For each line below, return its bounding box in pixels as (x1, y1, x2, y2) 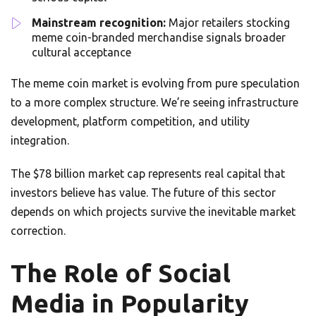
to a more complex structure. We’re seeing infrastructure (11, 96, 298, 109)
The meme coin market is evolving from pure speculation (11, 77, 300, 90)
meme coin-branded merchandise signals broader (32, 31, 286, 44)
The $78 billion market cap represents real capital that (11, 167, 285, 181)
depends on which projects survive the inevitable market (11, 205, 296, 219)
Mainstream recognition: (32, 16, 166, 30)
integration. (11, 134, 69, 147)
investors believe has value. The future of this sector (11, 186, 276, 200)
